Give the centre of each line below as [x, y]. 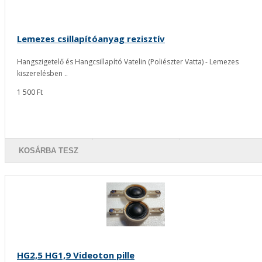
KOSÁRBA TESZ [49, 150]
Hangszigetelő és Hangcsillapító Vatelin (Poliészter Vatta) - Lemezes [128, 61]
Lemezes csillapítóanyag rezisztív [91, 38]
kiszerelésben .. [42, 73]
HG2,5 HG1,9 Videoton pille [76, 255]
